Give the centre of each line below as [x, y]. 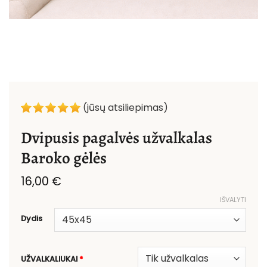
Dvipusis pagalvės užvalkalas [117, 137]
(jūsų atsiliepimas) [125, 107]
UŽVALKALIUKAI [50, 259]
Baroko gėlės [64, 158]
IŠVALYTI [233, 199]
